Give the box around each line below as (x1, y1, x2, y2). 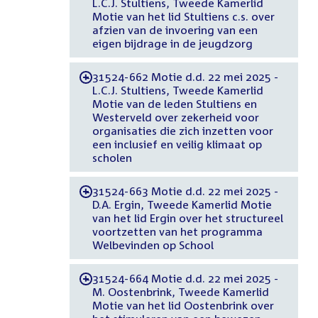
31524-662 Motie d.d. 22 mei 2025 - (92, 70, 278, 83)
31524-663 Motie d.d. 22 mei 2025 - (92, 184, 278, 197)
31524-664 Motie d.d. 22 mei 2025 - (92, 271, 278, 285)
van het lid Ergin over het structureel (92, 211, 283, 224)
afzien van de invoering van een (92, 23, 258, 36)
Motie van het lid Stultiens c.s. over (92, 9, 275, 23)
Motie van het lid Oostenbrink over (92, 298, 274, 312)
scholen (92, 150, 132, 164)
